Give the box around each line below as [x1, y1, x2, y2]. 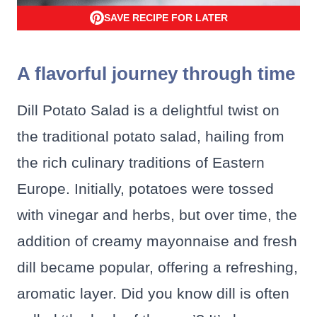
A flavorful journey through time [17, 63, 295, 85]
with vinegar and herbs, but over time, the [17, 207, 297, 224]
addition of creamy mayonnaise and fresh [17, 233, 297, 250]
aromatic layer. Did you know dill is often [17, 285, 289, 302]
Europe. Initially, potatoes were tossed [17, 180, 274, 197]
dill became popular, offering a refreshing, [17, 259, 298, 276]
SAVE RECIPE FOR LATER [103, 12, 228, 24]
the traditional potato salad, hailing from [17, 128, 284, 145]
